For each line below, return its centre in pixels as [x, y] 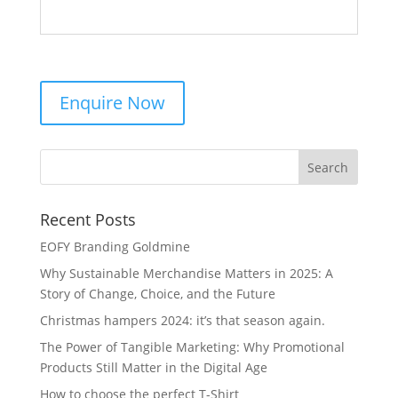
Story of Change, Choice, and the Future [157, 294]
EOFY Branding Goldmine [115, 247]
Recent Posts [88, 220]
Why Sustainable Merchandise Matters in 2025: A [186, 274]
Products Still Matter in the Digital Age [153, 368]
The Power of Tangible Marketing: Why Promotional [192, 347]
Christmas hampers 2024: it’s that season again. [182, 321]
